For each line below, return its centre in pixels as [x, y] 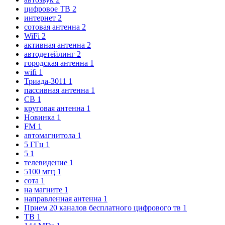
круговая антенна [55, 108]
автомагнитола [51, 135]
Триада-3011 [46, 81]
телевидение [47, 162]
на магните [44, 189]
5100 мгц [41, 171]
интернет [41, 18]
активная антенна [55, 45]
